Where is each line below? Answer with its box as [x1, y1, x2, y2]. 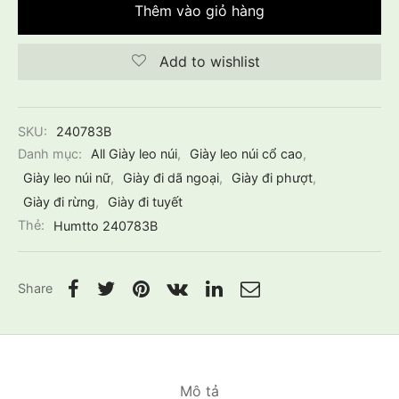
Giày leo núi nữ [23, 170, 110, 186]
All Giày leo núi [91, 146, 177, 162]
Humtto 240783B [53, 217, 158, 233]
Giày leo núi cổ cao [190, 146, 303, 162]
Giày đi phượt [232, 170, 313, 186]
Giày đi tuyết [108, 194, 183, 210]
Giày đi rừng [23, 194, 95, 210]
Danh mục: [18, 146, 85, 162]
